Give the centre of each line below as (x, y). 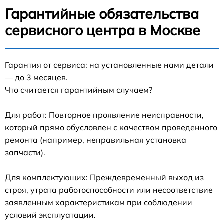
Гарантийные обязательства (102, 13)
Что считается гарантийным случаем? (79, 90)
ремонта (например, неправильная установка (96, 140)
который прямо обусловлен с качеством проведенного (111, 127)
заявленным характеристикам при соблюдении (99, 202)
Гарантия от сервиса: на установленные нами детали (109, 65)
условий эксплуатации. (50, 215)
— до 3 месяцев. (36, 77)
